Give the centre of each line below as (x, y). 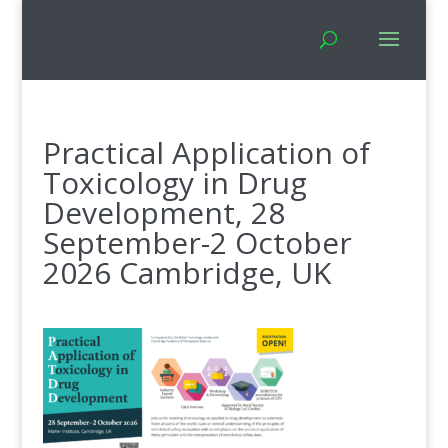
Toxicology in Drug (174, 182)
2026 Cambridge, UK (186, 272)
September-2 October (197, 242)
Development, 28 (163, 212)
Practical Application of (206, 152)
